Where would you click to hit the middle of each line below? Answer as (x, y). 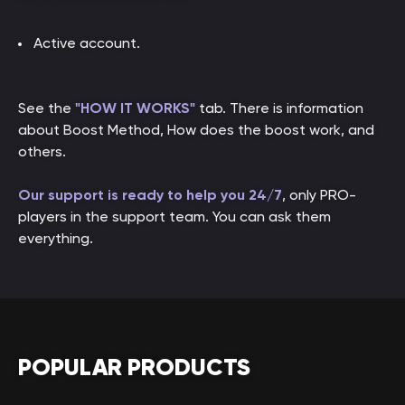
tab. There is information (279, 108)
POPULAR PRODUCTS (134, 367)
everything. (56, 238)
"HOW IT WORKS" (135, 108)
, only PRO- (319, 195)
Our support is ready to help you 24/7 (150, 195)
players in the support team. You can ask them (174, 217)
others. (42, 151)
